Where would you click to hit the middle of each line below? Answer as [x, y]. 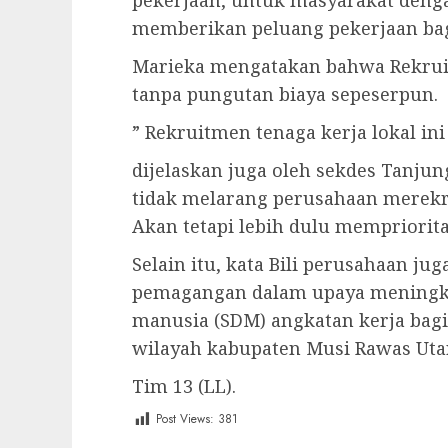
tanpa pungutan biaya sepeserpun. [285, 94]
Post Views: [185, 419]
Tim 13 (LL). [184, 386]
